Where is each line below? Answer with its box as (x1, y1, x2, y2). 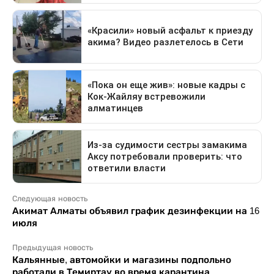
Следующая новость (12, 194, 87, 204)
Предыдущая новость (12, 243, 93, 253)
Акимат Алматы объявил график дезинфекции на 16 (12, 206, 259, 217)
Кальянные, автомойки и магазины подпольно (12, 254, 231, 265)
